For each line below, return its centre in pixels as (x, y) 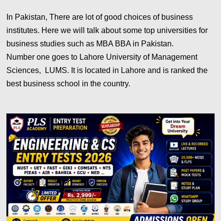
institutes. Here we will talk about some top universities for (107, 31)
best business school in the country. (70, 84)
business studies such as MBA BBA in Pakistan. (90, 44)
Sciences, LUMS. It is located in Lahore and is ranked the (107, 71)
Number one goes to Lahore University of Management (102, 57)
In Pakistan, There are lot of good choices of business (100, 17)
